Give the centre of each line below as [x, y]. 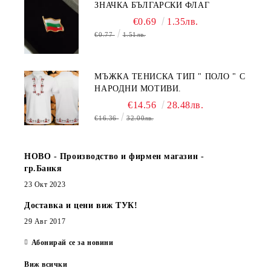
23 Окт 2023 [45, 184]
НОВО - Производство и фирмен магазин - [116, 156]
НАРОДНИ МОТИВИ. [138, 89]
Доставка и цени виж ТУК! [81, 205]
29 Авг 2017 [45, 221]
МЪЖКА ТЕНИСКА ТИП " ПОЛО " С [167, 77]
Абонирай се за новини [72, 243]
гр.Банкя [43, 168]
